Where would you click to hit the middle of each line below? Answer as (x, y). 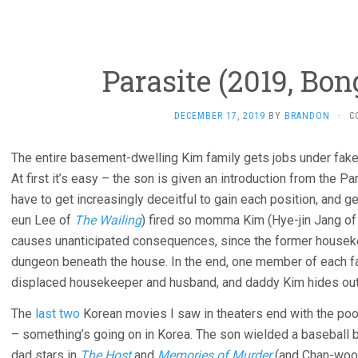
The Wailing (108, 220)
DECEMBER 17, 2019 (219, 116)
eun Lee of (43, 220)
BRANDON (307, 116)
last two (58, 314)
